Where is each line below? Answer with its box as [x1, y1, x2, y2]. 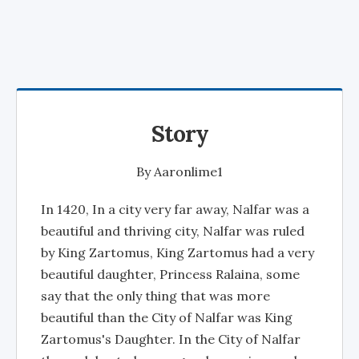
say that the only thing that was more [41, 288, 270, 304]
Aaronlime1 [154, 163, 223, 179]
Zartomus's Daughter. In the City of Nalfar [41, 331, 301, 347]
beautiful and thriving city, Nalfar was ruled [41, 223, 305, 239]
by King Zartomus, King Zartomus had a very [41, 244, 314, 260]
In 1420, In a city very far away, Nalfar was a [41, 201, 309, 217]
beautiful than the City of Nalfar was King [41, 309, 292, 325]
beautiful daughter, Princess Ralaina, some [41, 266, 300, 282]
